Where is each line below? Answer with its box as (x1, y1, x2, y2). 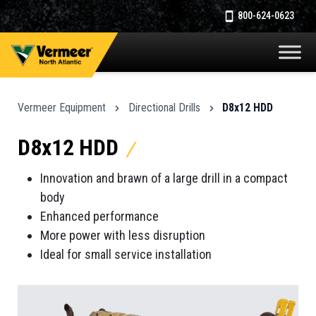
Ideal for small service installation (40, 247, 212, 262)
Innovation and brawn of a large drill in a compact (40, 171, 288, 186)
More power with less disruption (40, 228, 206, 243)
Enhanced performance (40, 209, 159, 224)
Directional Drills (128, 101, 200, 115)
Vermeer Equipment (18, 101, 107, 115)
